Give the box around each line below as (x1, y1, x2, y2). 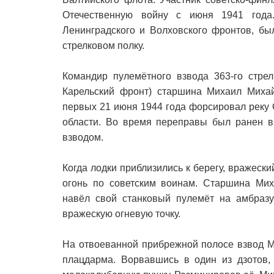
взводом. (62, 131, 103, 143)
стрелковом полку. (62, 40, 144, 51)
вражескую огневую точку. (62, 208, 180, 219)
